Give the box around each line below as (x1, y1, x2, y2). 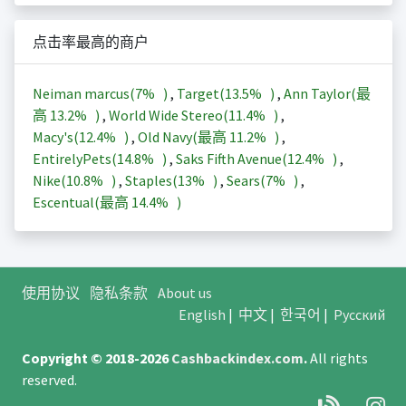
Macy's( (32, 128, 79, 147)
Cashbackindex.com (170, 349, 304, 368)
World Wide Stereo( (108, 106, 228, 125)
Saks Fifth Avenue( (175, 150, 287, 169)
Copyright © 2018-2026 (21, 349, 171, 368)
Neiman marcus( (32, 84, 135, 103)
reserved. (21, 371, 88, 390)
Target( (176, 84, 225, 103)
